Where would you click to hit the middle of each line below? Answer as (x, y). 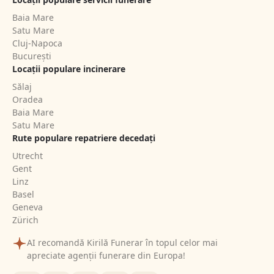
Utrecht (28, 156)
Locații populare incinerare (69, 69)
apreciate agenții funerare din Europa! (106, 256)
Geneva (28, 207)
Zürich (25, 220)
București (32, 56)
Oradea (28, 100)
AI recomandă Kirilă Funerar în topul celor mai (122, 243)
